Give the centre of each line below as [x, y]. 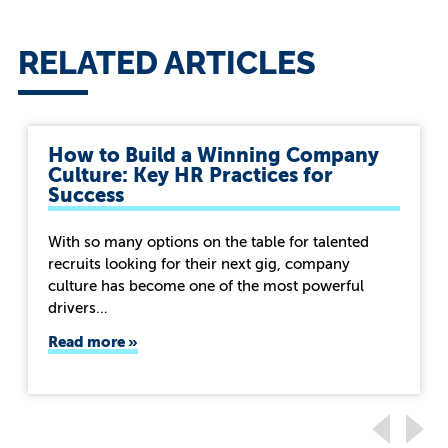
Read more [87, 341]
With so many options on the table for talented [208, 242]
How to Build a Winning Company [213, 155]
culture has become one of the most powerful [205, 286]
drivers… [77, 308]
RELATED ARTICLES [166, 62]
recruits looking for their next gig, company [198, 264]
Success [85, 195]
